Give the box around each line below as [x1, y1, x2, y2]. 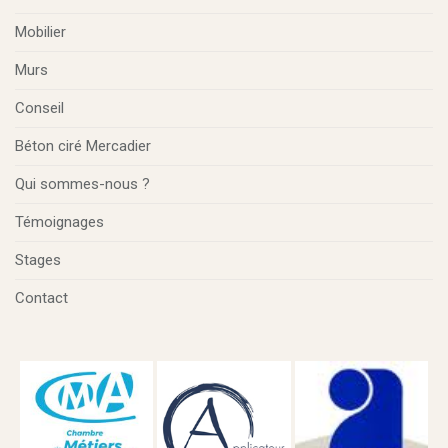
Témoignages [15, 213, 104, 231]
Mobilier [15, 23, 66, 41]
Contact [15, 289, 68, 307]
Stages [15, 251, 61, 269]
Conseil [15, 99, 64, 117]
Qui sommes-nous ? [15, 175, 150, 193]
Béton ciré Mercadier [15, 137, 151, 155]
